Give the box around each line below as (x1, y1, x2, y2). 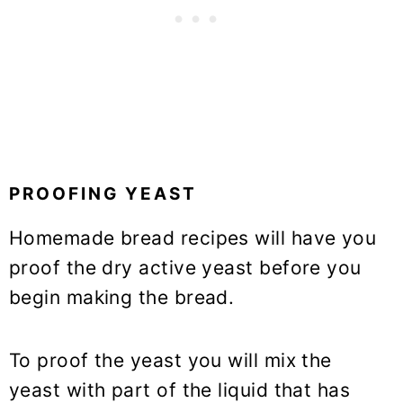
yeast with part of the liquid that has (9, 378, 351, 401)
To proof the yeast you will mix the (9, 348, 332, 372)
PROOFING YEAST (9, 183, 197, 204)
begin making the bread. (9, 285, 235, 309)
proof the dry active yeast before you (9, 255, 362, 279)
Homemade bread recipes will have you (9, 226, 377, 249)
